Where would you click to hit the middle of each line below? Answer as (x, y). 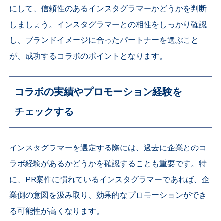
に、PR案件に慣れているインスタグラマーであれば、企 (110, 180)
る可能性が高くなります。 (57, 211)
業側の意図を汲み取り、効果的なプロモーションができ (108, 196)
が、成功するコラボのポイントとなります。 (89, 56)
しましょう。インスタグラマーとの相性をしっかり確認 (108, 25)
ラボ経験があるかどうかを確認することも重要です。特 (108, 164)
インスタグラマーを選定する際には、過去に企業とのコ (108, 148)
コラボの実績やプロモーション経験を (98, 92)
